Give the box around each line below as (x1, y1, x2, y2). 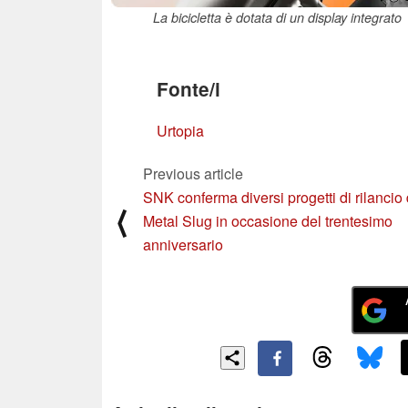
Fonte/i (157, 75, 220, 102)
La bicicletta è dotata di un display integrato (152, 7, 402, 26)
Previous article (143, 162, 243, 184)
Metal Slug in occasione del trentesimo (143, 209, 393, 231)
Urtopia (157, 119, 204, 141)
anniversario (143, 233, 223, 255)
